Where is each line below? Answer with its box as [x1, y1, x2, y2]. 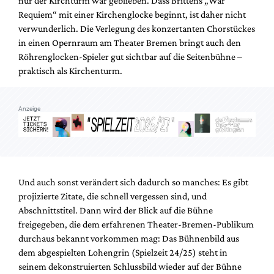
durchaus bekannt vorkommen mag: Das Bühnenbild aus [18, 232, 239, 243]
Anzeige [18, 105, 40, 113]
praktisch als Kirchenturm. [18, 65, 122, 76]
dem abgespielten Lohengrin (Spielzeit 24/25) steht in [18, 246, 228, 257]
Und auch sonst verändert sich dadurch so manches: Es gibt [18, 176, 248, 187]
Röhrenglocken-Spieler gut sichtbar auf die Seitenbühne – [18, 51, 242, 62]
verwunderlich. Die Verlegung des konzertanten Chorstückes [18, 23, 255, 34]
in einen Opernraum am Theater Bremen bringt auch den [18, 37, 241, 48]
